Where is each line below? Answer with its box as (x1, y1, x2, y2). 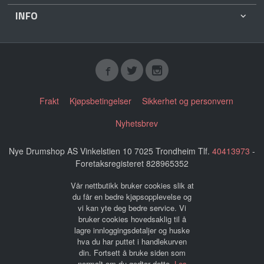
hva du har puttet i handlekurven (77, 236, 187, 247)
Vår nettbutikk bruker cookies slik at (70, 180, 194, 192)
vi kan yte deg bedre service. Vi (78, 202, 186, 214)
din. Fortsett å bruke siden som (78, 247, 186, 259)
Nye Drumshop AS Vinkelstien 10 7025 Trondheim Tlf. (9, 144, 212, 157)
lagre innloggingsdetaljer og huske (74, 225, 190, 236)
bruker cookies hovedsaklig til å (78, 213, 186, 225)
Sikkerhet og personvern (142, 95, 234, 107)
